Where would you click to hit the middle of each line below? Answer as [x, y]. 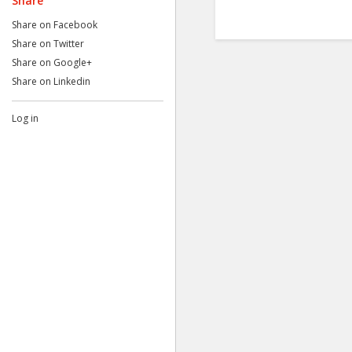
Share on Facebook [55, 25]
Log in [25, 118]
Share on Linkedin [51, 81]
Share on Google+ [52, 62]
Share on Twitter [48, 44]
